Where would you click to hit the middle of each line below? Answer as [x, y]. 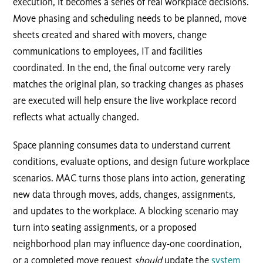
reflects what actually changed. [76, 117]
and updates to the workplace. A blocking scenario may [126, 210]
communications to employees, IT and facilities [108, 51]
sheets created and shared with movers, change [110, 34]
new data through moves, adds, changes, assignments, [124, 194]
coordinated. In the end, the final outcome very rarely [122, 67]
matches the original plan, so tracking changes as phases [129, 84]
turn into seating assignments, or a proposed [105, 227]
